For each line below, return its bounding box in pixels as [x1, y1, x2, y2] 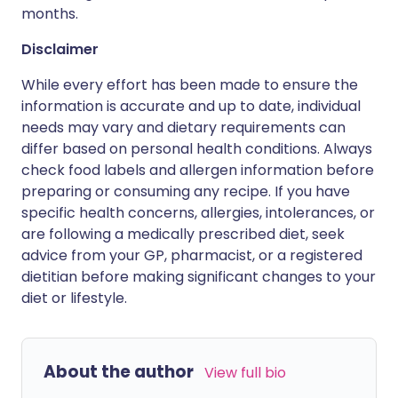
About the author [44, 360, 194, 384]
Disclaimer [21, 39, 99, 60]
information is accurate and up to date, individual [21, 96, 361, 116]
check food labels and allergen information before [21, 160, 374, 180]
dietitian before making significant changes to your [21, 267, 376, 287]
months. [21, 4, 78, 24]
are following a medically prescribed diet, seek [21, 224, 345, 244]
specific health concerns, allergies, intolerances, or [21, 203, 375, 223]
